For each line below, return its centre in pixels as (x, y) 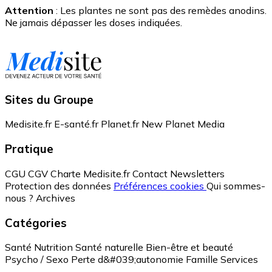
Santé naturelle (109, 247)
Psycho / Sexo (37, 260)
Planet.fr (120, 124)
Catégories (36, 223)
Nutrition (53, 247)
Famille (202, 260)
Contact (150, 173)
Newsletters (197, 173)
